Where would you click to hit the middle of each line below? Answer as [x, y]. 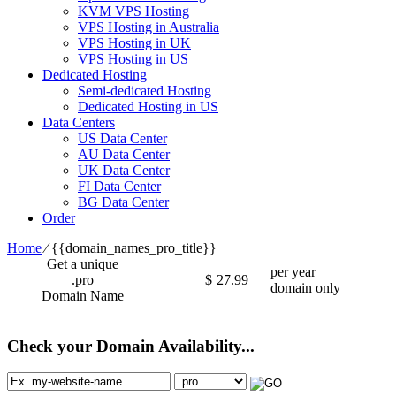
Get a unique [83, 263]
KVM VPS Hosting [133, 11]
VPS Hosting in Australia [148, 27]
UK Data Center [124, 170]
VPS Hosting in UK [134, 42]
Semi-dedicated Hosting [145, 90]
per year [293, 271]
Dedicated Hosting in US [148, 106]
